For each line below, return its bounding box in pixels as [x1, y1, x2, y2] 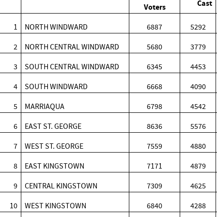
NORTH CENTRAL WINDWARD [25, 42, 120, 51]
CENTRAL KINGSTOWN [25, 181, 98, 190]
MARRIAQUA [25, 102, 65, 111]
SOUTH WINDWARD [25, 82, 88, 91]
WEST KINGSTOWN [25, 201, 87, 210]
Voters [143, 2, 166, 12]
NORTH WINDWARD [25, 22, 88, 31]
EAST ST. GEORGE [25, 122, 82, 131]
